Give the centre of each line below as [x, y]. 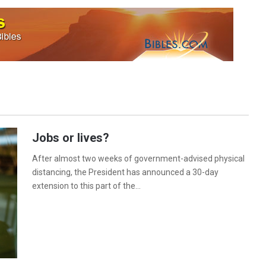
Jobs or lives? [71, 138]
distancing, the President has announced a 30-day [125, 172]
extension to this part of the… [86, 186]
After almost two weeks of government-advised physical [138, 159]
